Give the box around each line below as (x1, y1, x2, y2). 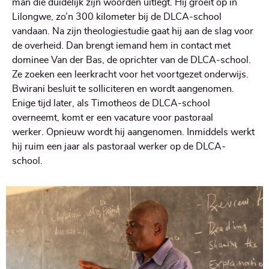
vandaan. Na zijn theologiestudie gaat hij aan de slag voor (12, 26, 253, 36)
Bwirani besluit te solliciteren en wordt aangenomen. (12, 83, 234, 94)
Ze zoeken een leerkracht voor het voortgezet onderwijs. (12, 69, 249, 79)
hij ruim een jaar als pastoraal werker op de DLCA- (12, 141, 226, 151)
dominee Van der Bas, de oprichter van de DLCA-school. (12, 55, 251, 65)
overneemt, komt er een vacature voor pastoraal (12, 112, 213, 122)
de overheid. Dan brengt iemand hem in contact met (12, 40, 231, 50)
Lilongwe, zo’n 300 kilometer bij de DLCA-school (12, 11, 222, 22)
